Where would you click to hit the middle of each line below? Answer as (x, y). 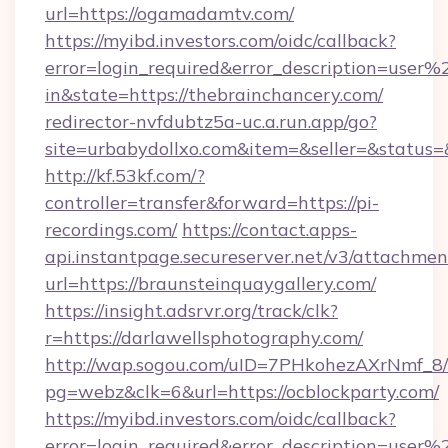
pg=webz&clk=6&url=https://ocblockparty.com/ (242, 391)
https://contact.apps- (269, 229)
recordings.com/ (111, 229)
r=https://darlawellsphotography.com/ (204, 337)
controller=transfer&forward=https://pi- (212, 202)
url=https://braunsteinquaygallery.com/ (210, 283)
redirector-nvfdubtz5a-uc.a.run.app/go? (211, 121)
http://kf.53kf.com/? (125, 175)
